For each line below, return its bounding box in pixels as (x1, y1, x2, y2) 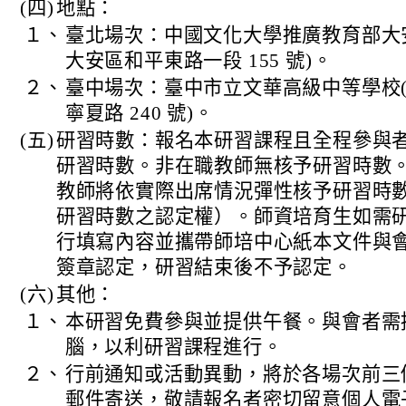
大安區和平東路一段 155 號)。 (64, 50, 333, 72)
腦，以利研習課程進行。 (64, 336, 283, 359)
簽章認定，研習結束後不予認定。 (55, 256, 353, 279)
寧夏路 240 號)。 (64, 102, 214, 125)
